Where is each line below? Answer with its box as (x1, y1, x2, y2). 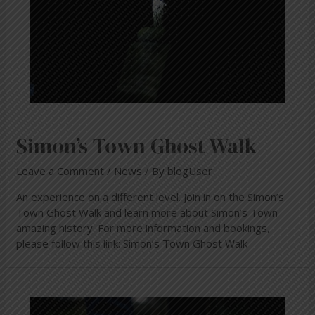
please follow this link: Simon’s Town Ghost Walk (16, 236, 248, 251)
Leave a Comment (16, 164, 105, 179)
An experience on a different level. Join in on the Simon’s (16, 190, 285, 205)
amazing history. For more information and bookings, (16, 221, 271, 236)
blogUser (167, 164, 213, 179)
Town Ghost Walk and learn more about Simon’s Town (16, 205, 278, 220)
